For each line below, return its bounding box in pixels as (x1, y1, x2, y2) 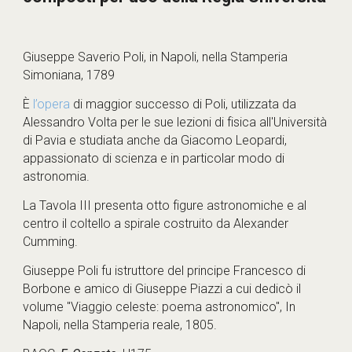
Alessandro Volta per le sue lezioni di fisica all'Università (23, 115, 328, 130)
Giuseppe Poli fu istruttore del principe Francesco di (23, 263, 306, 278)
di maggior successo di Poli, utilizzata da (70, 97, 297, 112)
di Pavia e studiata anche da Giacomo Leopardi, (23, 133, 288, 148)
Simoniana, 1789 (23, 68, 115, 82)
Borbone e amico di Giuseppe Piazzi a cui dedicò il (23, 281, 302, 296)
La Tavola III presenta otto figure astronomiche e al (23, 198, 307, 213)
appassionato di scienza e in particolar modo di (23, 151, 285, 166)
